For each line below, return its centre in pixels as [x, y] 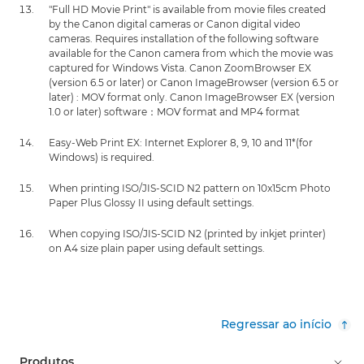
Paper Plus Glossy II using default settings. [152, 203]
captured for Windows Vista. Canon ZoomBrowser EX [180, 68]
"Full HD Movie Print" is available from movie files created [187, 9]
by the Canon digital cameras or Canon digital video [175, 24]
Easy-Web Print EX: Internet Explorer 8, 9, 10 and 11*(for [181, 143]
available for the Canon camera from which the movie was [191, 53]
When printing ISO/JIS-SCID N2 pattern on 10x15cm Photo [190, 188]
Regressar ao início [276, 324]
